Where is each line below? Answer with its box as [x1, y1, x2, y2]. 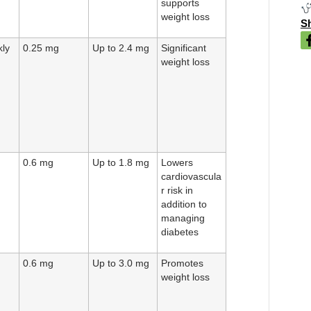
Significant [161, 43, 206, 54]
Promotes [161, 258, 203, 269]
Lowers [161, 158, 193, 169]
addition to [161, 199, 207, 210]
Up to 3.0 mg [92, 258, 149, 269]
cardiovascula [161, 171, 221, 183]
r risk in [161, 185, 193, 196]
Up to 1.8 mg [92, 158, 149, 169]
